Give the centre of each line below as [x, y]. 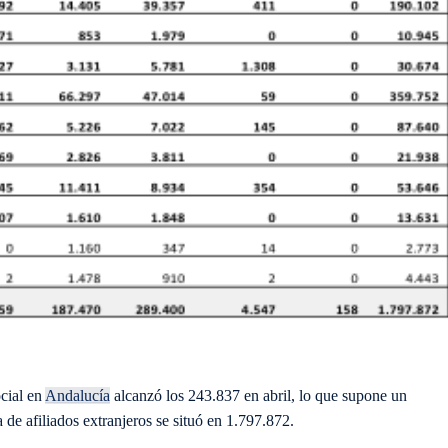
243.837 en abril [237, 396]
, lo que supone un [349, 396]
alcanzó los [147, 396]
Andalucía [77, 396]
